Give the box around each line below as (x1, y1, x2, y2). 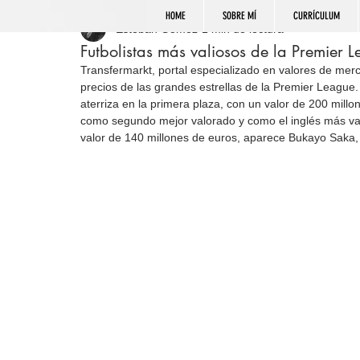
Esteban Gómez (116, 22, 198, 35)
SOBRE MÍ (222, 10, 256, 22)
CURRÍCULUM (292, 10, 340, 22)
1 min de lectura (202, 22, 284, 35)
